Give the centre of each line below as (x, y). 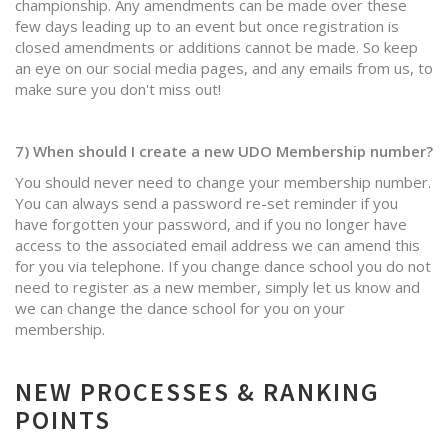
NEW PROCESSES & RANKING (197, 391)
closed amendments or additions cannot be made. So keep (216, 47)
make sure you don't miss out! (118, 89)
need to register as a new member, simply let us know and (217, 287)
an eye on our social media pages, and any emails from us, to (224, 68)
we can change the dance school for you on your (180, 308)
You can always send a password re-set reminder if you (206, 203)
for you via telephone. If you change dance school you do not (223, 266)
